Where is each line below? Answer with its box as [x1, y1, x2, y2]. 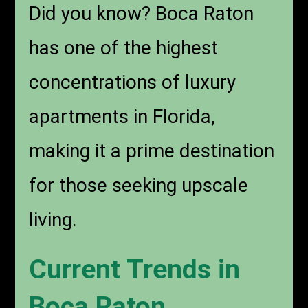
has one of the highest [29, 36, 219, 60]
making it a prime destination [29, 140, 275, 163]
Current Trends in [29, 254, 241, 286]
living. [29, 208, 78, 232]
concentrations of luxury [29, 71, 236, 94]
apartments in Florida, [29, 105, 216, 129]
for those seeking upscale [29, 174, 249, 197]
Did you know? [29, 2, 151, 25]
